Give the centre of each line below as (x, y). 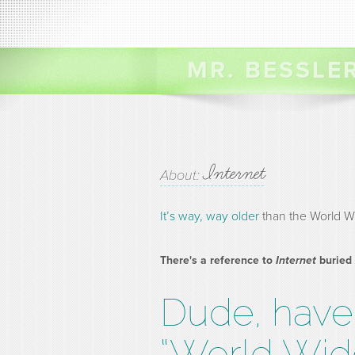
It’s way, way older (210, 216)
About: (182, 175)
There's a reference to (218, 260)
